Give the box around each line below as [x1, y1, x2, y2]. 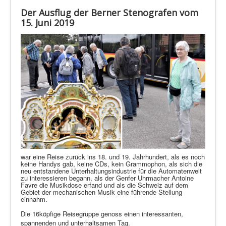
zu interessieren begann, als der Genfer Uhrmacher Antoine [21, 173, 194, 183]
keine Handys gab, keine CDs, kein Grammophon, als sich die [21, 158, 202, 168]
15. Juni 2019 [21, 17, 74, 29]
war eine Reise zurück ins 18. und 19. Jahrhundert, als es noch [21, 151, 205, 161]
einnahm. [21, 194, 47, 204]
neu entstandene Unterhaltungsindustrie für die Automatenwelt [21, 165, 202, 176]
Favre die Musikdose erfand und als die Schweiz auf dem [21, 180, 188, 190]
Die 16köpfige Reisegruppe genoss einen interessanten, [21, 208, 183, 218]
